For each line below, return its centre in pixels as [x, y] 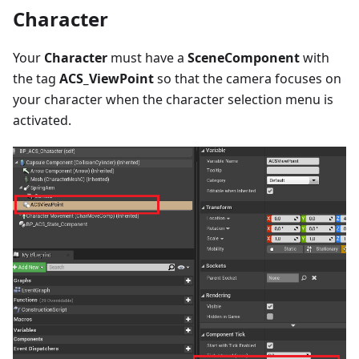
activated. [42, 120]
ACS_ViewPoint [107, 78]
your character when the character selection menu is [173, 99]
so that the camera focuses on [248, 78]
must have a [147, 57]
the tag [36, 78]
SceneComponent [244, 57]
